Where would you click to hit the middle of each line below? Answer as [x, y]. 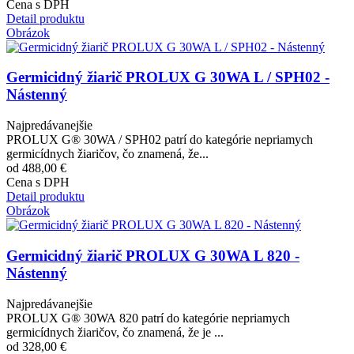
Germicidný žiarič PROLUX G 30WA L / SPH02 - [168, 77]
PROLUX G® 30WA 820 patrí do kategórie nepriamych [148, 318]
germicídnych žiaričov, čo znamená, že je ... [115, 332]
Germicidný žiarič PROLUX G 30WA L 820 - [153, 255]
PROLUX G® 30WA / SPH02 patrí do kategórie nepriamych [160, 140]
